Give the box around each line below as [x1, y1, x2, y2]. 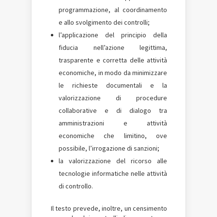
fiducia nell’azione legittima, [59, 43, 167, 52]
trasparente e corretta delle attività [59, 56, 167, 64]
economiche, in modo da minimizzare [59, 68, 167, 77]
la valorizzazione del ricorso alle [59, 156, 167, 165]
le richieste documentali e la [59, 81, 167, 90]
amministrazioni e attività [59, 119, 167, 127]
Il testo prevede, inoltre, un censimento [51, 204, 167, 213]
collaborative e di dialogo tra [59, 106, 167, 115]
